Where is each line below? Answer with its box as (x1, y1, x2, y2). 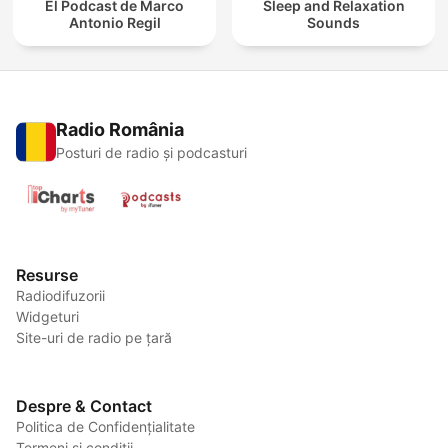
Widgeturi (16, 308, 79, 326)
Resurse (16, 265, 78, 286)
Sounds (307, 13, 360, 31)
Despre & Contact (16, 396, 152, 417)
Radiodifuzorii (16, 287, 105, 305)
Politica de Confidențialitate (16, 418, 195, 436)
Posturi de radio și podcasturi (56, 144, 247, 162)
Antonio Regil (68, 13, 161, 31)
